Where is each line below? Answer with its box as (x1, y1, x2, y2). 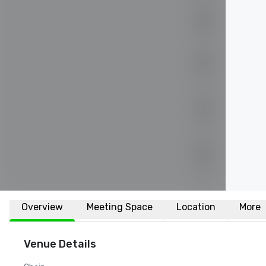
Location (176, 201, 216, 213)
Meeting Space (87, 201, 153, 213)
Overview (21, 201, 63, 213)
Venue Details (24, 237, 96, 251)
